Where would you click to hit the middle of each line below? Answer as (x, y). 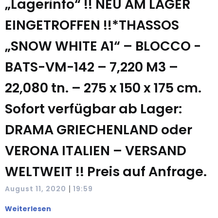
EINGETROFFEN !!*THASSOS (92, 25)
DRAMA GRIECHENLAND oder (99, 130)
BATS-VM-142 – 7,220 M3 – (91, 67)
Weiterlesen (28, 209)
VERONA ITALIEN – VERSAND (96, 151)
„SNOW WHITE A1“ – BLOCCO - (103, 46)
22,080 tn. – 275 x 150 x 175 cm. (103, 88)
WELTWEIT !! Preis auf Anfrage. (106, 172)
